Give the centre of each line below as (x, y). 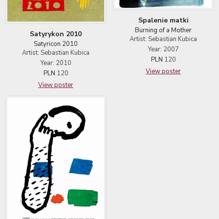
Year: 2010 (56, 63)
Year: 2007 (163, 49)
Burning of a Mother (163, 30)
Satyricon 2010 (56, 44)
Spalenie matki (163, 20)
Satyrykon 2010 (56, 34)
